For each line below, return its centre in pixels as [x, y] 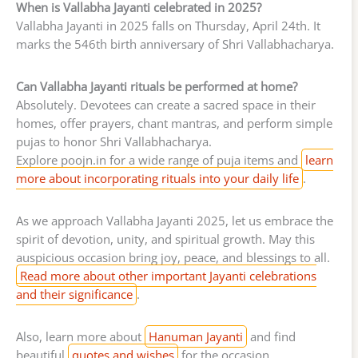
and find [271, 336]
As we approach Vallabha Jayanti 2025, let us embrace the [175, 220]
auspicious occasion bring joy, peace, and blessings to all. [173, 257]
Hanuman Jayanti [196, 336]
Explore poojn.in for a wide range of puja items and [159, 159]
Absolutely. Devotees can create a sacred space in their [166, 104]
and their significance [74, 294]
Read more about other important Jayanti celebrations [168, 275]
